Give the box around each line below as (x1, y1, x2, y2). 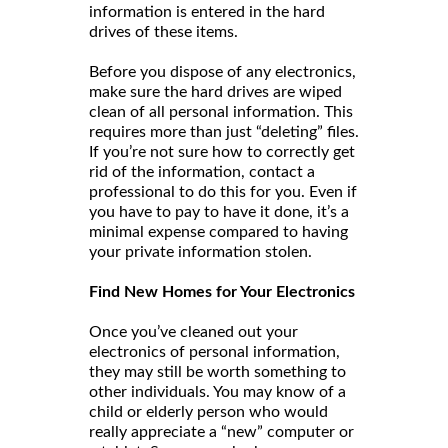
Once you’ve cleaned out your (89, 323, 298, 340)
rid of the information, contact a (89, 163, 315, 180)
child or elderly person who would (89, 403, 328, 420)
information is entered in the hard (89, 3, 325, 20)
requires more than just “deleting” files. (89, 123, 359, 140)
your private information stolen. (89, 243, 312, 260)
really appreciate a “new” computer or (89, 423, 354, 440)
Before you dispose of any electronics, (89, 63, 356, 80)
